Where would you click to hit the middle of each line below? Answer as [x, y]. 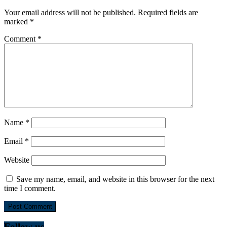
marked [17, 22]
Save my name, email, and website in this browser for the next [115, 179]
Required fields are [168, 13]
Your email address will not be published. [70, 13]
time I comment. [30, 188]
